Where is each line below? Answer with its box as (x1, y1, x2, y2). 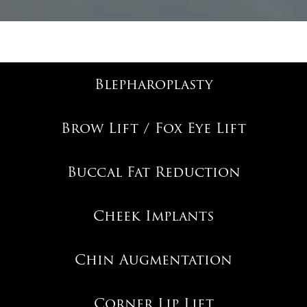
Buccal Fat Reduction (66, 160, 241, 183)
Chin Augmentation (75, 248, 232, 271)
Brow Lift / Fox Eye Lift (61, 116, 246, 139)
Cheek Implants (93, 204, 214, 227)
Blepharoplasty (94, 73, 213, 95)
